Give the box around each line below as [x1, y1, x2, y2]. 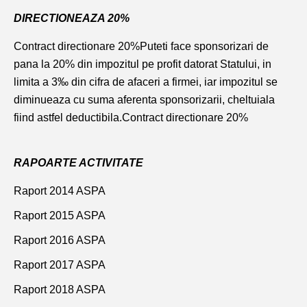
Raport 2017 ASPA [14, 259, 106, 271]
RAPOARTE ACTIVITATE [14, 157, 143, 169]
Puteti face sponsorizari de [140, 40, 269, 53]
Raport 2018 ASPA [14, 284, 106, 296]
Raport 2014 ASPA [14, 185, 106, 197]
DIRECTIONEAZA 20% [14, 12, 130, 25]
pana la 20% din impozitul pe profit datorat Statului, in [14, 58, 271, 71]
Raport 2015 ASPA [14, 210, 106, 222]
